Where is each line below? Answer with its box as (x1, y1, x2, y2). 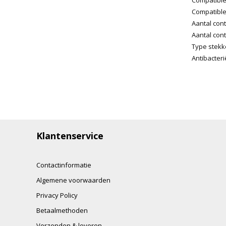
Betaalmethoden (36, 205, 88, 215)
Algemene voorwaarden (36, 175, 110, 185)
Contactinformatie (36, 160, 91, 169)
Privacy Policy (36, 190, 78, 200)
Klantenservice (36, 129, 103, 142)
